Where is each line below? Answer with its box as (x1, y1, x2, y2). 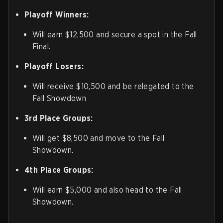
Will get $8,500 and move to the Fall (32, 133, 165, 143)
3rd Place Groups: (24, 113, 93, 123)
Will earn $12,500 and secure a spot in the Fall (32, 30, 197, 40)
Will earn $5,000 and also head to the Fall (32, 185, 182, 195)
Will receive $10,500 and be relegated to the (32, 82, 194, 92)
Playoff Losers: (24, 62, 84, 72)
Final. (32, 42, 51, 52)
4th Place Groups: (24, 165, 94, 175)
